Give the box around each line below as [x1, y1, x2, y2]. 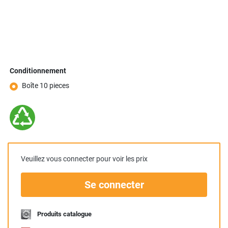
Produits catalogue [37, 210, 92, 218]
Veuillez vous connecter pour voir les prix [21, 155, 148, 163]
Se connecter [84, 179, 144, 191]
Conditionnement [10, 67, 66, 75]
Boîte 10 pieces [22, 81, 69, 90]
